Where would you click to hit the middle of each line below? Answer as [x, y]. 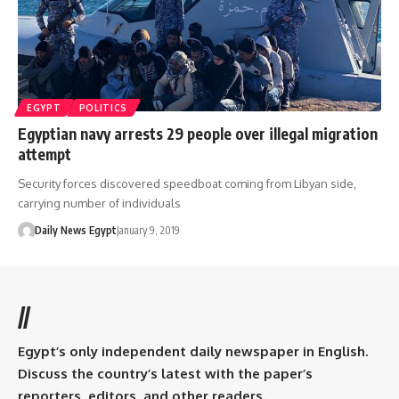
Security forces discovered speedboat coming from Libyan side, [187, 183]
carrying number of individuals [99, 203]
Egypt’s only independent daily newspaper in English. [193, 351]
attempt [45, 154]
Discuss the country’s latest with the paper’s [165, 373]
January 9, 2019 [148, 230]
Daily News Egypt [75, 230]
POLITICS [103, 107]
